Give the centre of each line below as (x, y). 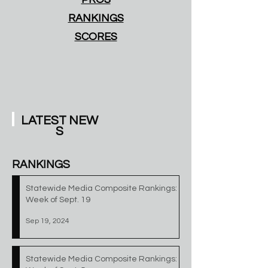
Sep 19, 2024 (48, 221)
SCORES (96, 37)
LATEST (45, 121)
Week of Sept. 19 (58, 200)
